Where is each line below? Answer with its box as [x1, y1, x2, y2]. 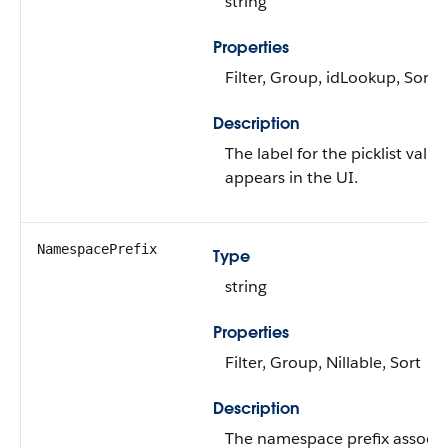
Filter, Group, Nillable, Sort [225, 352, 421, 373]
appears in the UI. [225, 167, 358, 188]
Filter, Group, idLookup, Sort [225, 67, 435, 88]
